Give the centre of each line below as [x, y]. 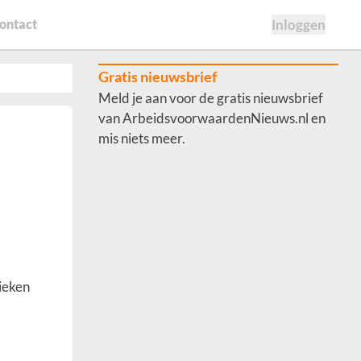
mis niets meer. [142, 139]
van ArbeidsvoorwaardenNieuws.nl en [212, 118]
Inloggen [298, 25]
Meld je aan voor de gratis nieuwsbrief [211, 98]
